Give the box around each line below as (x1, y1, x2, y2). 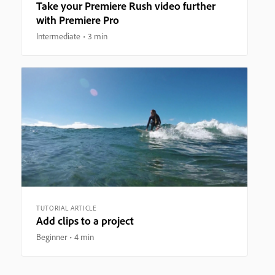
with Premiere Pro (36, 12, 119, 27)
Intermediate (36, 30, 80, 42)
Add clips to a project (36, 213, 134, 228)
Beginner (36, 231, 67, 242)
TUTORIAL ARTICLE (36, 203, 97, 212)
